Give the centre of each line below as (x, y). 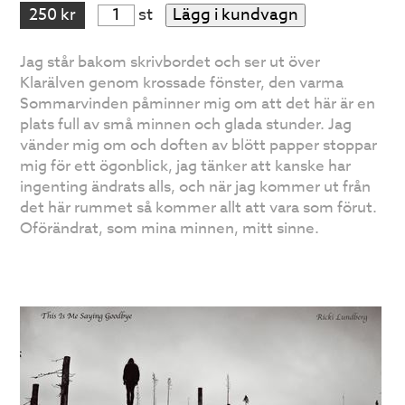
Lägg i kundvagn (236, 15)
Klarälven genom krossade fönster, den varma (182, 83)
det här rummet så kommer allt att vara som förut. (199, 208)
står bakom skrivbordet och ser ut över (182, 62)
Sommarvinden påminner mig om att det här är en (198, 104)
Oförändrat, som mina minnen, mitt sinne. (170, 229)
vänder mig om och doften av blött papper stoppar (199, 146)
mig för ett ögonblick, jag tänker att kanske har (186, 166)
